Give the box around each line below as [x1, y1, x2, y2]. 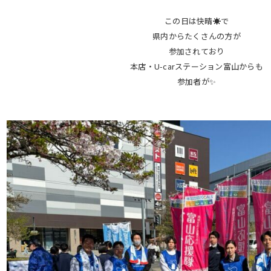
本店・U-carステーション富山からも [130, 60, 263, 73]
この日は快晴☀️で [165, 15, 229, 27]
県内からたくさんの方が [152, 30, 241, 42]
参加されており [168, 45, 225, 57]
